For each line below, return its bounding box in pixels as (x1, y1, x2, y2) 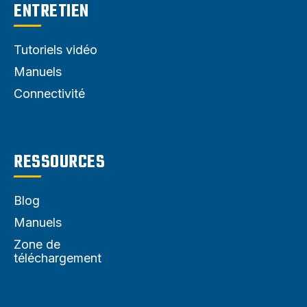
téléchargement (14, 251, 101, 266)
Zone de (14, 237, 60, 252)
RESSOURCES (14, 149, 105, 177)
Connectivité (14, 86, 85, 101)
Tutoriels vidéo (14, 42, 97, 58)
